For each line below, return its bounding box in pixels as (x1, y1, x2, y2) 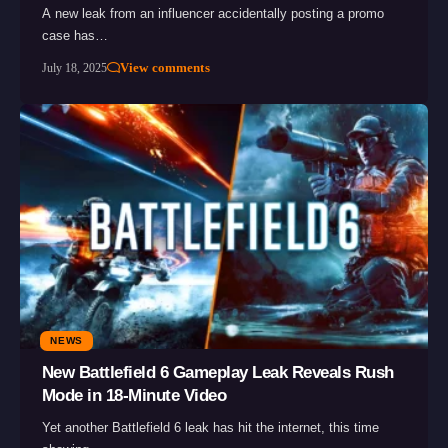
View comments (120, 60, 210, 76)
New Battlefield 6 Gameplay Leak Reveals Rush (41, 362, 394, 382)
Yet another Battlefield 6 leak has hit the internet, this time (41, 419, 379, 435)
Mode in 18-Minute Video (41, 385, 227, 405)
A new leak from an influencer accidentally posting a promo (41, 6, 384, 22)
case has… (41, 28, 108, 44)
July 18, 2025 (41, 61, 107, 76)
